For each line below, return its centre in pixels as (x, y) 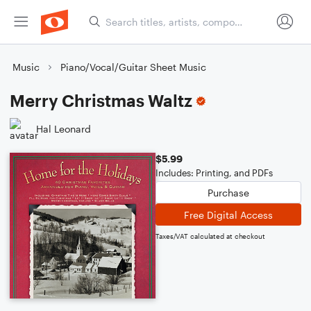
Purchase (228, 192)
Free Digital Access (228, 215)
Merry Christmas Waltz (101, 100)
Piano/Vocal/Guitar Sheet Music (133, 67)
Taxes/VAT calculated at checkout (210, 236)
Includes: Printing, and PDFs (214, 173)
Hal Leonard (64, 128)
